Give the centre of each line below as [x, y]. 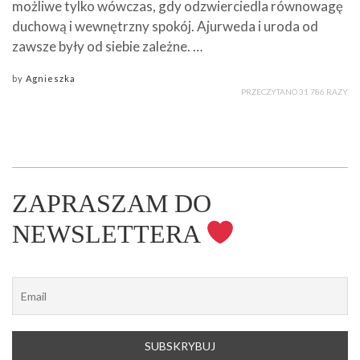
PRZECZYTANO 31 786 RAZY [295, 92]
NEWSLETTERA [109, 233]
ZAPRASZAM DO [112, 203]
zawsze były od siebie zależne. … [107, 47]
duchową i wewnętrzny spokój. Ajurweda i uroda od [165, 27]
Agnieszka [51, 79]
